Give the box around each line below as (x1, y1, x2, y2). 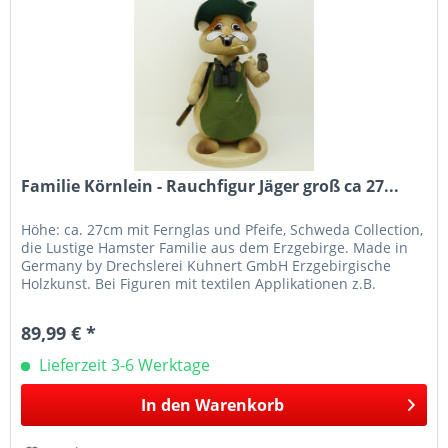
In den (140, 393, 191, 416)
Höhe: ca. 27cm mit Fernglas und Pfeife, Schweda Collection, (21, 219, 424, 239)
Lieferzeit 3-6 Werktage (35, 353, 211, 376)
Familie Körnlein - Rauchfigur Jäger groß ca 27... (21, 174, 400, 197)
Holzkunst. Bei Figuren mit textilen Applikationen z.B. (21, 273, 377, 293)
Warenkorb (194, 393, 284, 416)
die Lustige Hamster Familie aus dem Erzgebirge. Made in (21, 237, 409, 257)
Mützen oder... (21, 291, 120, 311)
